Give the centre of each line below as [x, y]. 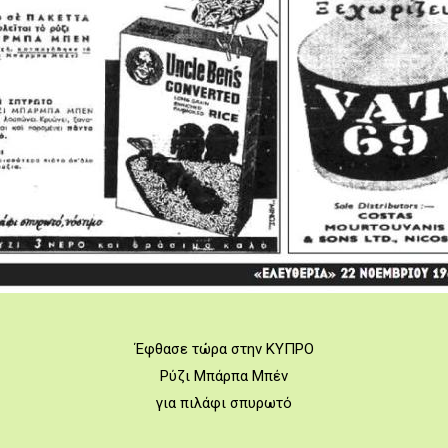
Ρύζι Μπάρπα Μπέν [224, 376]
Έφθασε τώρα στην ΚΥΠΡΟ [224, 349]
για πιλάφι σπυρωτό [224, 403]
